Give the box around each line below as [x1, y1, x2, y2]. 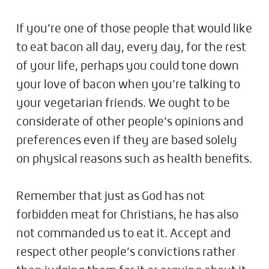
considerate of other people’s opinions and [16, 116, 243, 128]
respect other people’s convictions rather [16, 247, 236, 258]
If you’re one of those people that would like [16, 23, 252, 35]
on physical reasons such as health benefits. [16, 154, 252, 165]
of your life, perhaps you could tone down [16, 61, 239, 72]
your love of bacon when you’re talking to [16, 79, 240, 91]
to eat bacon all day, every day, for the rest [16, 42, 246, 53]
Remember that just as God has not [16, 191, 205, 202]
